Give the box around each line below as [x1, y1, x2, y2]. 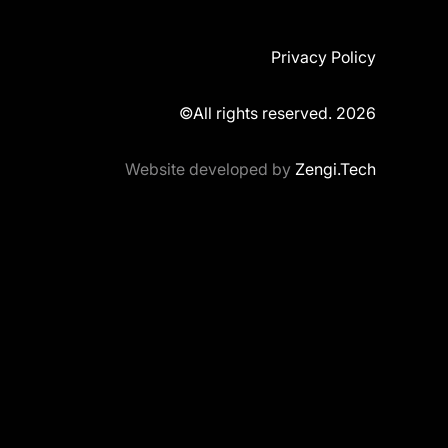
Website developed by [125, 159, 295, 179]
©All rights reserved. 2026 [179, 103, 376, 123]
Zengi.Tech [295, 159, 376, 179]
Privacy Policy [271, 47, 376, 67]
